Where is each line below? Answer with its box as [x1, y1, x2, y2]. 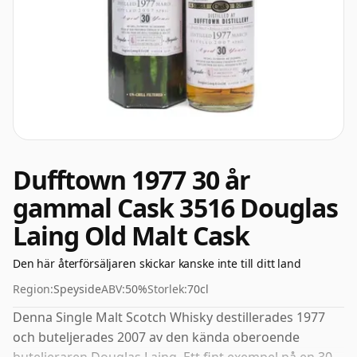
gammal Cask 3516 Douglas [13, 190, 338, 225]
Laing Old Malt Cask [13, 218, 249, 253]
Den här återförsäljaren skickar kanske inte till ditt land [13, 256, 301, 271]
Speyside [53, 281, 101, 296]
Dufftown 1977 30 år [13, 163, 250, 197]
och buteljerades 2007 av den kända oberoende [13, 328, 300, 346]
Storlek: [147, 281, 187, 296]
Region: [13, 281, 53, 296]
